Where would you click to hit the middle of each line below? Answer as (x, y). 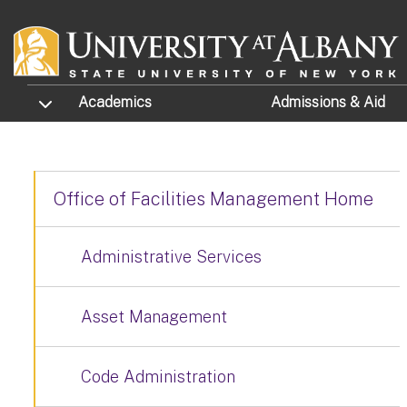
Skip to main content (81, 13)
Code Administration (158, 377)
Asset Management (154, 317)
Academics (115, 103)
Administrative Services (171, 257)
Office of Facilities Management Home (213, 199)
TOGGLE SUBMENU (80, 102)
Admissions (310, 103)
